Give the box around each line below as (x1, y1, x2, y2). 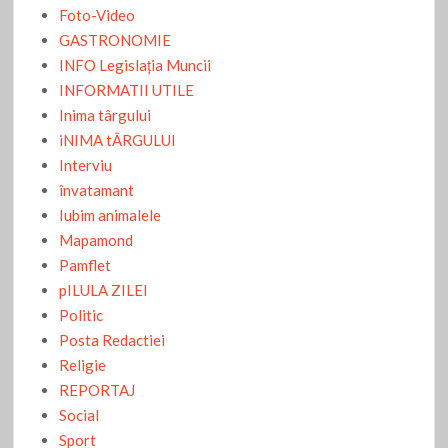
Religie (59, 356, 107, 375)
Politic (59, 306, 104, 325)
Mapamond (59, 231, 134, 250)
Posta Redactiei (59, 331, 166, 350)
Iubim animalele (59, 206, 162, 225)
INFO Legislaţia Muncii (59, 56, 212, 75)
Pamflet (59, 256, 112, 275)
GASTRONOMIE (59, 31, 172, 50)
